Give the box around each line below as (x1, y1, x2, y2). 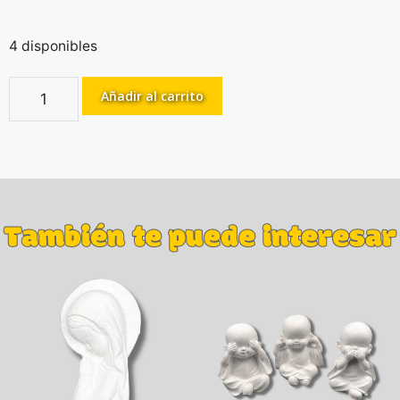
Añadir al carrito (101, 87, 204, 105)
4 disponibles (9, 37, 97, 54)
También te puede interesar (4, 215, 396, 263)
